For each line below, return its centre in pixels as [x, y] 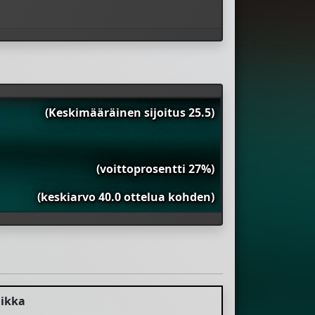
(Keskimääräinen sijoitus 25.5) [130, 113]
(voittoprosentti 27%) [155, 169]
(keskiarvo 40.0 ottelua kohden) [126, 197]
